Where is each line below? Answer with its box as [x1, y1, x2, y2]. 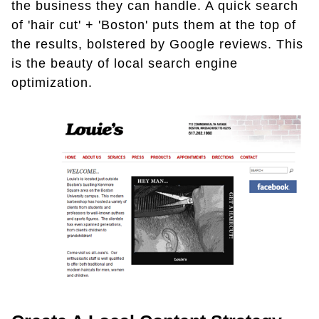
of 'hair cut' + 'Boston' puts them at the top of [11, 18, 296, 33]
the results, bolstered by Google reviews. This [11, 37, 303, 52]
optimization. [11, 75, 93, 90]
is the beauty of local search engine [11, 56, 238, 71]
